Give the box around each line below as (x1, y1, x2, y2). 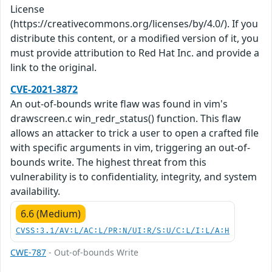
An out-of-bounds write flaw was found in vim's (10, 97, 228, 111)
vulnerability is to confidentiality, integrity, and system (10, 170, 257, 184)
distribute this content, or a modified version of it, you (10, 32, 259, 46)
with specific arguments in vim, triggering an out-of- (10, 141, 250, 155)
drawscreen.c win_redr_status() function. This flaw (10, 112, 241, 126)
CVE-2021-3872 (10, 83, 78, 97)
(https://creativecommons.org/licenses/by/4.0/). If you (10, 17, 258, 31)
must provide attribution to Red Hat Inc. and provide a (10, 46, 259, 60)
